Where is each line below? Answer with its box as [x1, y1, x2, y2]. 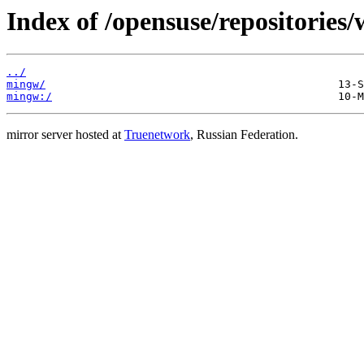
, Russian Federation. [190, 128, 298, 142]
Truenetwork [124, 128, 190, 142]
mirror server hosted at [6, 128, 124, 142]
